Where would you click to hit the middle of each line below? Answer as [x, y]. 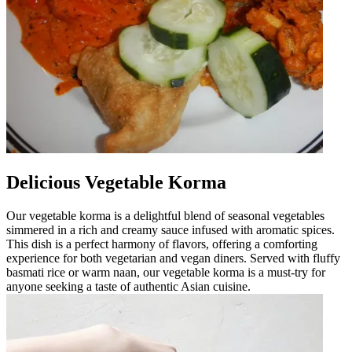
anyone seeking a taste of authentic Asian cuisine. [128, 286]
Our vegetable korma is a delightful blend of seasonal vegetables [165, 215]
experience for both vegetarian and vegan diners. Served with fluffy [173, 258]
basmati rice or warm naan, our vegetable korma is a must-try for [166, 272]
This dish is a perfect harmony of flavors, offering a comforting [162, 244]
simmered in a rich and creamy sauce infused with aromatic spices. [170, 229]
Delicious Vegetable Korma [116, 182]
